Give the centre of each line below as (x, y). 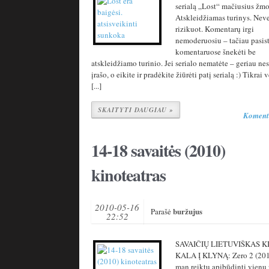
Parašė (162, 211)
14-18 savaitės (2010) (158, 150)
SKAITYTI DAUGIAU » (136, 110)
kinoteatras (128, 175)
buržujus (188, 211)
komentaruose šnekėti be (216, 52)
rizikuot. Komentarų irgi (215, 29)
